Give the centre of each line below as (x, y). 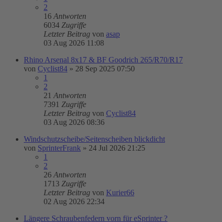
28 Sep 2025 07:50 (105, 69)
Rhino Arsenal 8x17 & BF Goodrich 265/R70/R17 (103, 60)
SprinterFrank (59, 148)
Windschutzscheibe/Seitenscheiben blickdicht (94, 139)
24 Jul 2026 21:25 (117, 148)
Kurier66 (120, 193)
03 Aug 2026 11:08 (74, 43)
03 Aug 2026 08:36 (74, 122)
